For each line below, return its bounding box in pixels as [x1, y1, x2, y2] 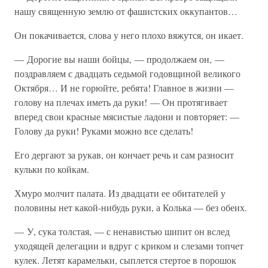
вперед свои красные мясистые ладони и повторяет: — [14, 110, 239, 123]
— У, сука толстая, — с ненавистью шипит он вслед [14, 225, 230, 237]
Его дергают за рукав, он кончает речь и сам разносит [14, 148, 234, 161]
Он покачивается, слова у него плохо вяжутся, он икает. [14, 29, 243, 41]
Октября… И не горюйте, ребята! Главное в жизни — [14, 81, 234, 94]
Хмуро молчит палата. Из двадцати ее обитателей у [14, 187, 226, 199]
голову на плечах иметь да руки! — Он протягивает [14, 96, 227, 108]
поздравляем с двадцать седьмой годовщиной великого [14, 67, 240, 80]
